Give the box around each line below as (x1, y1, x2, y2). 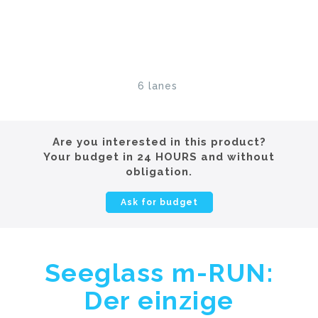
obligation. (126, 165, 192, 178)
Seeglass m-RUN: (44, 257, 274, 287)
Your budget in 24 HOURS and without (43, 150, 275, 163)
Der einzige (84, 285, 234, 315)
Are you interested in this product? (52, 135, 266, 148)
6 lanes (137, 79, 177, 92)
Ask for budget (120, 197, 198, 207)
